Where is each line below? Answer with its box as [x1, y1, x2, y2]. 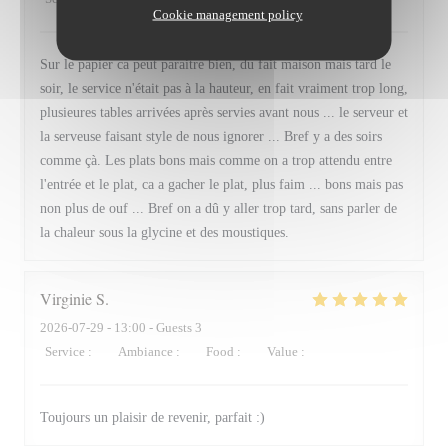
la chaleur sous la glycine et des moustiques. [40, 225, 289, 240]
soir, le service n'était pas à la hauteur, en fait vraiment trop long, [40, 81, 408, 96]
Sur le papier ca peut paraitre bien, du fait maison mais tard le [40, 57, 391, 72]
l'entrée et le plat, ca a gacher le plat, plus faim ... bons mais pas [40, 177, 403, 192]
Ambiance [118, 344, 173, 359]
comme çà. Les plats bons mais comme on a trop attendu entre [40, 153, 392, 168]
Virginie [40, 288, 92, 309]
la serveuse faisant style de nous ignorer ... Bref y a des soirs [40, 129, 382, 144]
